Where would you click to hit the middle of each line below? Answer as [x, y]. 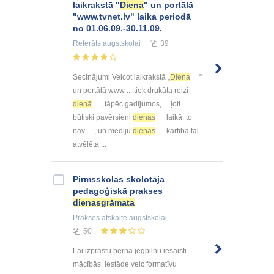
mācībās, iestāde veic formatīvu [125, 265]
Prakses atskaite [100, 217]
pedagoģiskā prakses [118, 191]
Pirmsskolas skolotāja [119, 179]
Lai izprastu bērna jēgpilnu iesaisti [130, 251]
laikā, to [178, 117]
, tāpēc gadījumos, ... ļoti [141, 104]
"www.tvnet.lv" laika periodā [132, 16]
